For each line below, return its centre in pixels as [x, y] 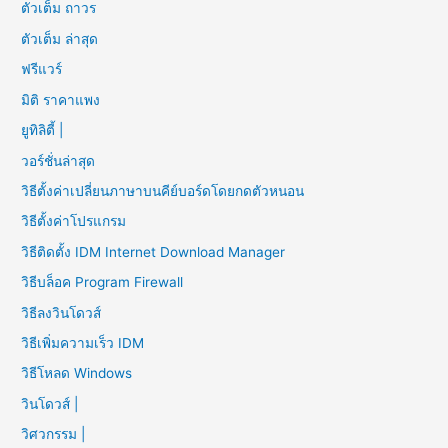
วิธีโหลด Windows [77, 373]
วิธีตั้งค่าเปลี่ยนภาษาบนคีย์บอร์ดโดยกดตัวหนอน [163, 190]
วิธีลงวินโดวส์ [61, 312]
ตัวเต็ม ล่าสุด [60, 38]
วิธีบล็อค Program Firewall [102, 282]
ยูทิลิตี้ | [44, 130]
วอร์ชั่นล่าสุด [58, 160]
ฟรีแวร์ [42, 69]
